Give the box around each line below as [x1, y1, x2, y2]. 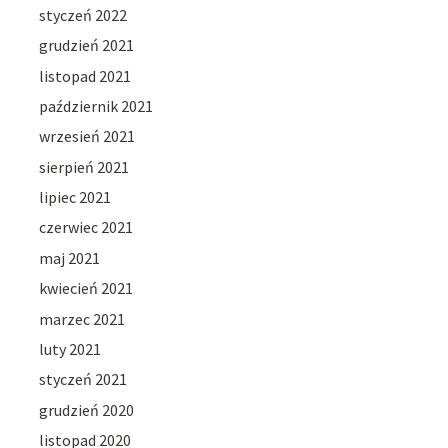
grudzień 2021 [39, 35, 135, 56]
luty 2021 [39, 339, 102, 360]
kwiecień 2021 [39, 278, 134, 299]
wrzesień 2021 [39, 126, 136, 147]
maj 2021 [39, 247, 101, 268]
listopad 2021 [39, 65, 132, 86]
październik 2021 [39, 95, 154, 116]
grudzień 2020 [39, 399, 135, 420]
